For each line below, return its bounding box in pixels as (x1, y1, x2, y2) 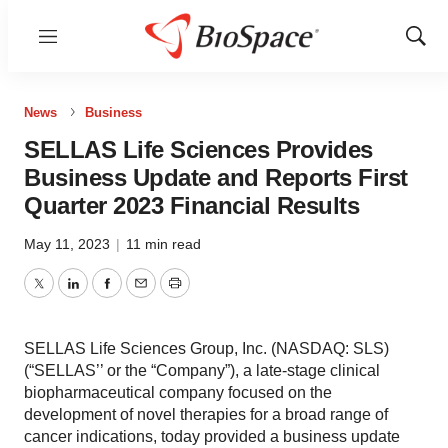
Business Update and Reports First (24, 164, 408, 191)
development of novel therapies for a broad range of (24, 406, 388, 423)
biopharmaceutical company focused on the (24, 384, 332, 401)
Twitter (37, 286, 85, 304)
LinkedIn (71, 286, 133, 304)
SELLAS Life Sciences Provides (24, 136, 373, 163)
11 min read (126, 236, 201, 252)
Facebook (105, 286, 177, 304)
